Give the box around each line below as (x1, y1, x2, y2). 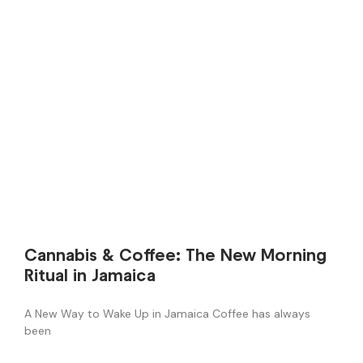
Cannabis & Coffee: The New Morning (24, 244, 327, 265)
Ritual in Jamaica (24, 264, 156, 285)
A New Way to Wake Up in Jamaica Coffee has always (24, 305, 310, 321)
